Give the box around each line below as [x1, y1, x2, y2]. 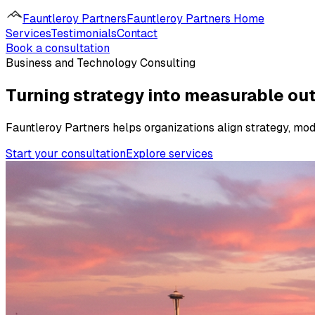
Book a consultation [6, 41, 110, 56]
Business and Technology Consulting [6, 56, 195, 70]
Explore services [126, 146, 213, 161]
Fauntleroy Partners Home [127, 11, 264, 26]
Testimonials [51, 26, 117, 41]
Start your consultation [6, 146, 126, 161]
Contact [117, 26, 157, 41]
